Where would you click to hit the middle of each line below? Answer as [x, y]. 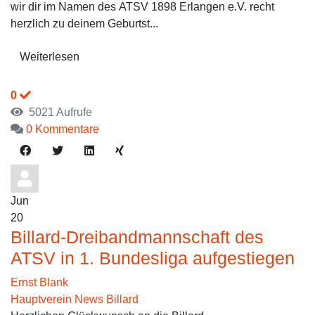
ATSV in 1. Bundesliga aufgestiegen [153, 258]
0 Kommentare [63, 129]
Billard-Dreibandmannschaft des [137, 237]
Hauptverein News [57, 299]
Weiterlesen [50, 57]
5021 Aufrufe [58, 112]
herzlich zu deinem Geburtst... [84, 24]
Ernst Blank [39, 282]
